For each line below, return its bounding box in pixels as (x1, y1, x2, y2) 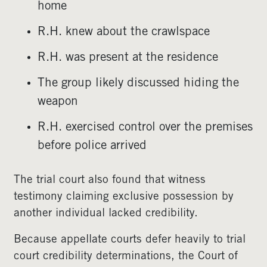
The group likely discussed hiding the (38, 77, 239, 90)
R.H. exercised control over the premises (38, 122, 253, 134)
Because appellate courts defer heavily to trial (14, 234, 246, 246)
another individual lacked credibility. (14, 208, 201, 219)
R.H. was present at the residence (38, 52, 218, 64)
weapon (38, 96, 78, 108)
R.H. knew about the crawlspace (38, 26, 210, 39)
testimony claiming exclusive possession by (14, 191, 234, 203)
